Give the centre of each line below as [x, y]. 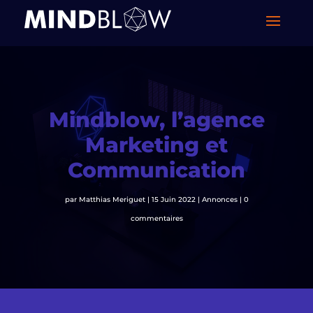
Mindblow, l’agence [156, 119]
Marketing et [156, 145]
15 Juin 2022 [173, 199]
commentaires [156, 218]
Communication [156, 170]
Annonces [219, 199]
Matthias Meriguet [112, 199]
